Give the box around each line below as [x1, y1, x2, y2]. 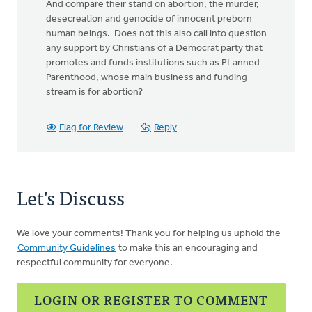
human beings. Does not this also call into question [46, 29, 267, 39]
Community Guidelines [17, 243, 116, 253]
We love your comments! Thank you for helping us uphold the [17, 228, 281, 239]
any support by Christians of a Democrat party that [46, 43, 263, 54]
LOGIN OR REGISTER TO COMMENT [34, 290, 268, 310]
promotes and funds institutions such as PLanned [46, 58, 260, 68]
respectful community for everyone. [17, 258, 173, 268]
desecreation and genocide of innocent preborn [46, 14, 252, 24]
